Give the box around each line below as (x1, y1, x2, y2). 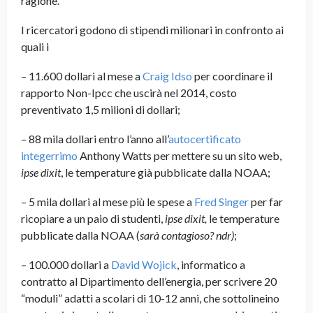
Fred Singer (194, 195, 249, 209)
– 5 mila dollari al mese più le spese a (21, 195, 194, 209)
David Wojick (111, 258, 177, 272)
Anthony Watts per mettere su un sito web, (78, 149, 282, 163)
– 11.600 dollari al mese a (21, 69, 143, 83)
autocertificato (168, 132, 241, 146)
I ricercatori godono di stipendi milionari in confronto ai (21, 23, 284, 37)
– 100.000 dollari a (21, 258, 111, 272)
